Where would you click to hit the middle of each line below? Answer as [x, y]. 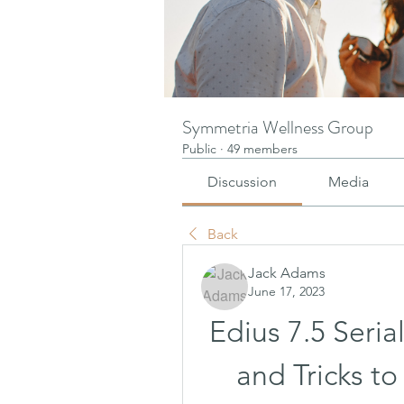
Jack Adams [287, 273]
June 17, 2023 [286, 291]
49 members [262, 149]
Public [199, 149]
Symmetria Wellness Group [278, 128]
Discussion [243, 182]
